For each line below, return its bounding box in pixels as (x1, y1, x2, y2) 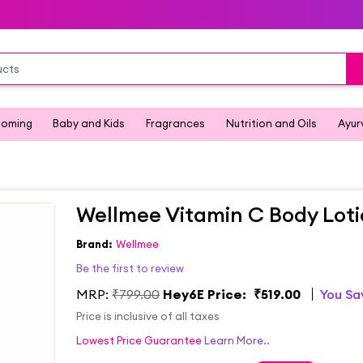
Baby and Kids (53, 117, 126, 130)
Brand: (76, 237, 113, 250)
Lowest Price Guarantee (76, 334, 203, 347)
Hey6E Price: (163, 286, 247, 302)
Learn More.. (204, 334, 271, 347)
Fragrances (146, 117, 206, 130)
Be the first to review (76, 262, 185, 275)
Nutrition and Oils (226, 117, 318, 130)
